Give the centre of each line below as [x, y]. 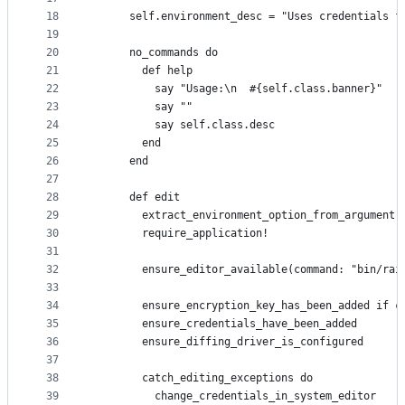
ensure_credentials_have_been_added [224, 324]
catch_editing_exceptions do [202, 378]
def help [142, 71]
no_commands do [155, 53]
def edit [136, 198]
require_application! [180, 234]
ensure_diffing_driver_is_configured [227, 342]
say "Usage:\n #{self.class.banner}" [237, 89]
